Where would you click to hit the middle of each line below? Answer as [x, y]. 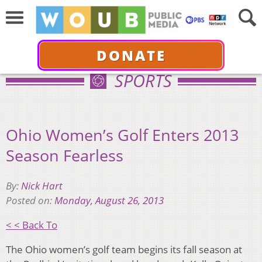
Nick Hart [42, 186]
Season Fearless [65, 155]
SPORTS [143, 80]
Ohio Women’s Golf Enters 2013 [122, 135]
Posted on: [30, 201]
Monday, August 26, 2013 [109, 201]
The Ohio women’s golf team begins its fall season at [124, 250]
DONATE [131, 55]
